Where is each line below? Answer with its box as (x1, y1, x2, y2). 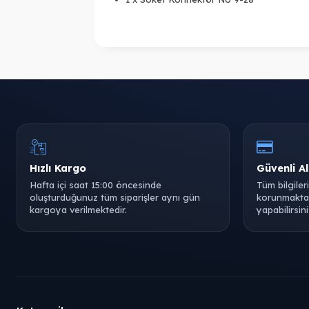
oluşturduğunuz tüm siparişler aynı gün (30, 192, 200, 203)
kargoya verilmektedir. (30, 204, 127, 215)
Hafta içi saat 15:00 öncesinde (30, 179, 161, 190)
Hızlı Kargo (30, 161, 86, 175)
